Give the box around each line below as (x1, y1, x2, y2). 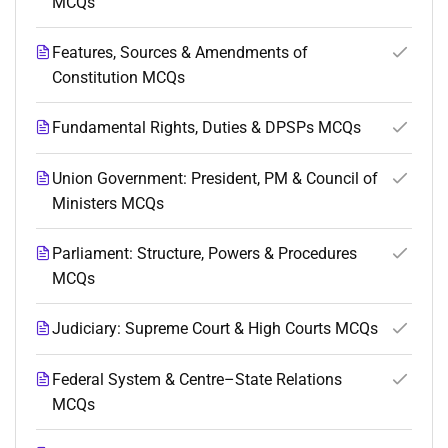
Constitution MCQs (52, 68, 185, 88)
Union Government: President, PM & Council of (52, 169, 378, 189)
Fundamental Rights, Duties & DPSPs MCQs (52, 118, 361, 138)
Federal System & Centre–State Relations (52, 370, 342, 390)
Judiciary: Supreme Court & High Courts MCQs (52, 319, 378, 339)
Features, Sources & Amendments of (52, 43, 308, 63)
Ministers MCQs (52, 194, 164, 214)
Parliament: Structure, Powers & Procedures (52, 244, 357, 264)
